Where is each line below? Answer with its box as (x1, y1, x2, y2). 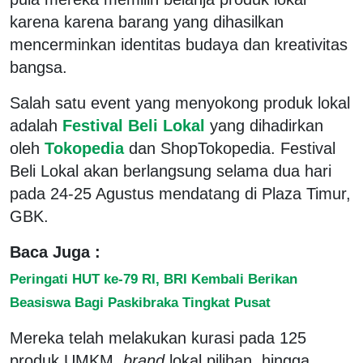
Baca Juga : (10, 242, 100, 261)
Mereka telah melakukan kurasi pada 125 (10, 328, 306, 347)
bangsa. (10, 58, 67, 76)
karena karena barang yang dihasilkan (10, 12, 284, 31)
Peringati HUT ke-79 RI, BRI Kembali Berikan (10, 270, 297, 287)
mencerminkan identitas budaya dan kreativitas (10, 35, 348, 53)
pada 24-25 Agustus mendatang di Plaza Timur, (10, 184, 351, 203)
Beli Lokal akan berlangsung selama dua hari (10, 161, 331, 180)
